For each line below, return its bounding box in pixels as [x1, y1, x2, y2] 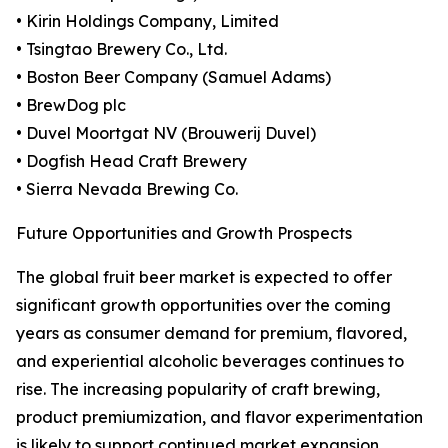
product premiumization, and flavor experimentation [16, 407, 423, 428]
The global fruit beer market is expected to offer [16, 267, 392, 288]
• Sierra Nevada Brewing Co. [16, 179, 238, 200]
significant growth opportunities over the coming [16, 295, 391, 316]
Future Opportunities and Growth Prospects [16, 223, 352, 244]
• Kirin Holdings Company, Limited [16, 11, 279, 32]
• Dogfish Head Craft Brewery [16, 151, 247, 172]
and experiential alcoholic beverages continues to [16, 351, 404, 372]
